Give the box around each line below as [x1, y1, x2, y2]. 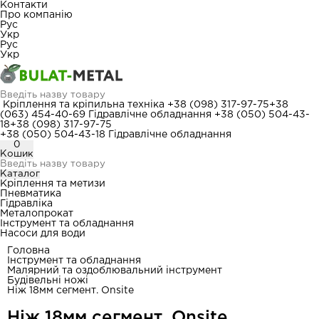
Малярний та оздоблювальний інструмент [7, 266, 222, 275]
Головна [7, 246, 50, 255]
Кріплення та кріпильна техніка [3, 100, 164, 109]
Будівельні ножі [7, 276, 88, 285]
